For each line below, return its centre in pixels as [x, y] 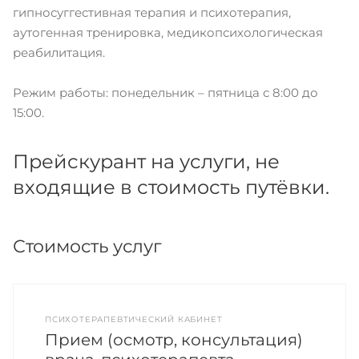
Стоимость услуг [87, 246]
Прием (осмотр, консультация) [174, 340]
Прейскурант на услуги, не [146, 161]
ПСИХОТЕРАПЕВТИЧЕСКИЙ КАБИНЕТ [134, 319]
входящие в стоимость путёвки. [171, 187]
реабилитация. [59, 52]
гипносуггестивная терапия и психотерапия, [152, 12]
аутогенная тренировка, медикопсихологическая [168, 32]
